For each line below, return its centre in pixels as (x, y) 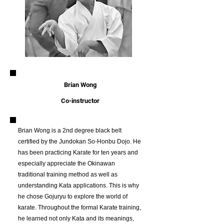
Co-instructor (80, 101)
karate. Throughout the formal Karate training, (79, 207)
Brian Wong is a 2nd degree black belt (70, 130)
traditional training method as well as (68, 174)
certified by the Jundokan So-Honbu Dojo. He (79, 141)
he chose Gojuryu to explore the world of (73, 196)
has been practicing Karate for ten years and (78, 152)
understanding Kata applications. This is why (78, 185)
